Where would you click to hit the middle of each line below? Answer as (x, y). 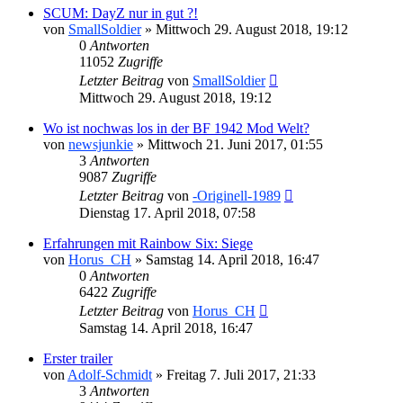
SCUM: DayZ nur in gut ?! (121, 13)
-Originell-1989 (237, 195)
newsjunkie (101, 144)
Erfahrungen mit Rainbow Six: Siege (148, 243)
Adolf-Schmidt (110, 374)
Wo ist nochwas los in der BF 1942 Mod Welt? (176, 128)
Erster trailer (78, 358)
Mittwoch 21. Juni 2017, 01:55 (235, 144)
